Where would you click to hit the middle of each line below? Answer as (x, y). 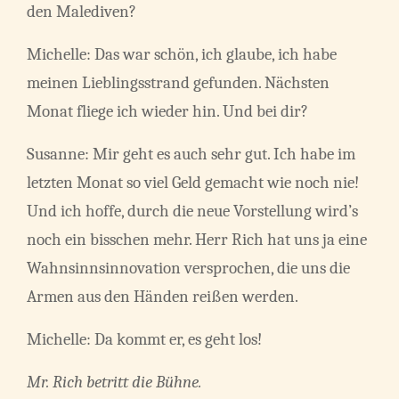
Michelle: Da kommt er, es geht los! (144, 340)
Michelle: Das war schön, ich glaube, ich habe (182, 55)
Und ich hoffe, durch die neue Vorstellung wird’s (192, 212)
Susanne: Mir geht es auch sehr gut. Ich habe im (191, 155)
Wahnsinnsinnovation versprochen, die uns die (188, 269)
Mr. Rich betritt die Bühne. (114, 383)
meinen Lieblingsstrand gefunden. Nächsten (178, 83)
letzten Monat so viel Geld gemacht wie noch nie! (193, 183)
